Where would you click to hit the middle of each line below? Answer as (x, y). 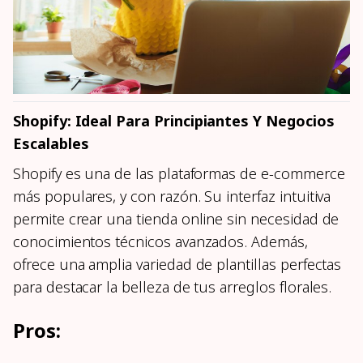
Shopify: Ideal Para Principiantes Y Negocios (174, 120)
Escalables (51, 143)
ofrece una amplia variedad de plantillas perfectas (177, 264)
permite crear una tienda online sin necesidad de (176, 218)
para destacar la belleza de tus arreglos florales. (173, 286)
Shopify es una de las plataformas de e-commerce (179, 173)
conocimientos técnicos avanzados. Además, (160, 241)
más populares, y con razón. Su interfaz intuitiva (172, 196)
